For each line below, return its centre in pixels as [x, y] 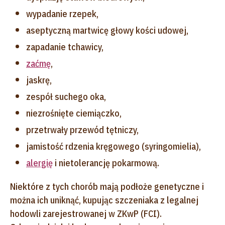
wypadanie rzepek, [62, 14]
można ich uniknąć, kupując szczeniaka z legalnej [104, 200]
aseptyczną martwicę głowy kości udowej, [107, 30]
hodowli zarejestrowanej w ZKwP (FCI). [86, 213]
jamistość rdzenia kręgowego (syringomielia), [114, 146]
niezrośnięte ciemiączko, [74, 113]
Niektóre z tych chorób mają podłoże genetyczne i [107, 186]
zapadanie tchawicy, [65, 47]
